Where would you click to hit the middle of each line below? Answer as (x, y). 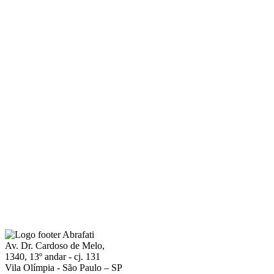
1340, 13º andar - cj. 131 (53, 256)
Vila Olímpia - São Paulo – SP (64, 267)
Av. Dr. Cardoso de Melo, (55, 245)
